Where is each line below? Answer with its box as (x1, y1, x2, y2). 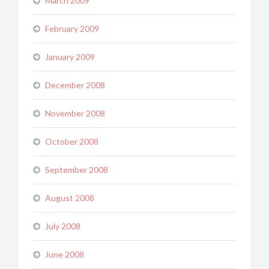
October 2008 (45, 136, 98, 147)
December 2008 (45, 80, 105, 90)
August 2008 (45, 193, 94, 203)
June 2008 (45, 249, 84, 259)
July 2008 (45, 221, 80, 231)
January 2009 (45, 52, 95, 62)
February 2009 (45, 23, 99, 34)
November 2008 (45, 108, 105, 118)
